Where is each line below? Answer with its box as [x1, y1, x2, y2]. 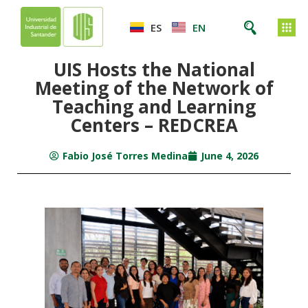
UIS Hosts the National [53, 57, 255, 82]
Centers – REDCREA [70, 113, 238, 137]
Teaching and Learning [52, 94, 256, 119]
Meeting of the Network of [34, 76, 274, 100]
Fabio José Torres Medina [63, 149, 188, 162]
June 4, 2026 [201, 149, 258, 162]
